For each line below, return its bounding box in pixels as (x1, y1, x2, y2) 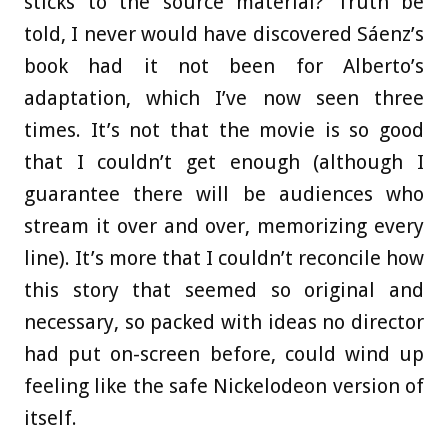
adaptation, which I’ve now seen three (24, 86, 424, 111)
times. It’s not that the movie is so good (24, 118, 424, 143)
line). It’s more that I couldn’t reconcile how (24, 246, 424, 271)
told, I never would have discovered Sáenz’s (24, 22, 424, 47)
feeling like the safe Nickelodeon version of (24, 374, 424, 399)
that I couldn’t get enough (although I (24, 150, 424, 175)
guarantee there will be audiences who (24, 182, 424, 207)
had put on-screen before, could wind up (24, 342, 424, 367)
